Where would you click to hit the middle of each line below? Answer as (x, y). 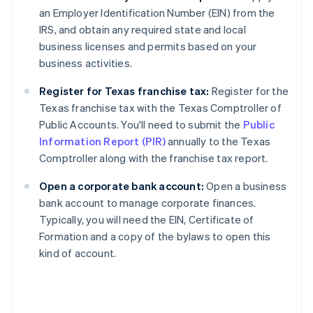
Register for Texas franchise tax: (124, 91)
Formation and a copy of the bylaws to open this (155, 236)
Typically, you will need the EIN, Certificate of (147, 220)
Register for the (249, 91)
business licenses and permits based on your (148, 46)
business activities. (86, 63)
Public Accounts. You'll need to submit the (141, 125)
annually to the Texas (218, 141)
